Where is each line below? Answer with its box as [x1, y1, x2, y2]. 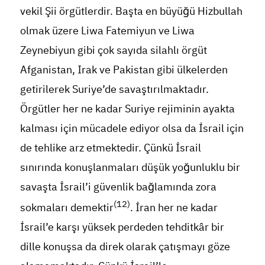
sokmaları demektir [20, 199, 114, 215]
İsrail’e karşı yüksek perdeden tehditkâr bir [20, 218, 224, 235]
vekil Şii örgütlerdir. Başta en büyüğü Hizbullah [20, 2, 243, 19]
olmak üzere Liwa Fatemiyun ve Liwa [20, 22, 195, 38]
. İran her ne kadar [130, 199, 218, 215]
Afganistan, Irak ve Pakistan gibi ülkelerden [20, 61, 228, 77]
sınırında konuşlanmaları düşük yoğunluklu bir [20, 159, 240, 175]
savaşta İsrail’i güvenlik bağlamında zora [20, 178, 216, 195]
